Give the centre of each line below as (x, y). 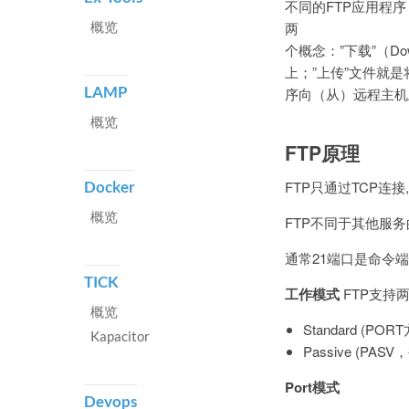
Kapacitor (120, 336)
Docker (110, 187)
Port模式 (312, 388)
